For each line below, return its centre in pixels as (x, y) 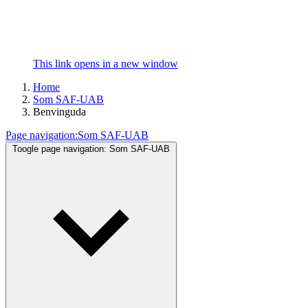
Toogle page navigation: (59, 149)
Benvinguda (59, 112)
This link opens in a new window (106, 64)
